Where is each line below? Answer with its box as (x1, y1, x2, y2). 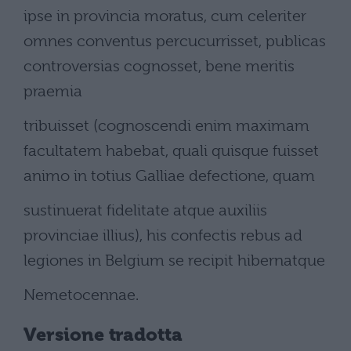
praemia (24, 82, 82, 100)
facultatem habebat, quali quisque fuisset (24, 142, 319, 160)
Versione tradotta (24, 324, 183, 346)
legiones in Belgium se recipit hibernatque (24, 251, 325, 270)
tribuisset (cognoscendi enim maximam (24, 117, 309, 135)
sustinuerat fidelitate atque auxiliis (24, 201, 267, 219)
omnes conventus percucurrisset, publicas (24, 32, 326, 50)
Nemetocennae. (24, 286, 139, 304)
